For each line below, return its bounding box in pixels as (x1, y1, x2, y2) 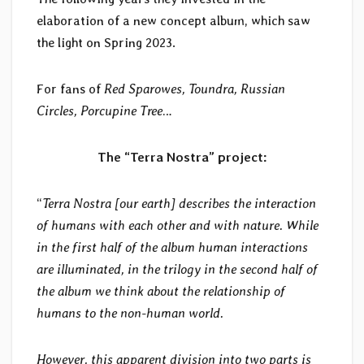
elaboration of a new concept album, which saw (37, 13, 310, 29)
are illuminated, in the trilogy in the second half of (37, 262, 318, 278)
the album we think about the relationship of (37, 284, 285, 300)
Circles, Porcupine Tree (37, 103, 162, 119)
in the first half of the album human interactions (37, 240, 308, 256)
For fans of (37, 81, 104, 97)
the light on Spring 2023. (37, 35, 175, 51)
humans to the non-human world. (37, 305, 223, 322)
